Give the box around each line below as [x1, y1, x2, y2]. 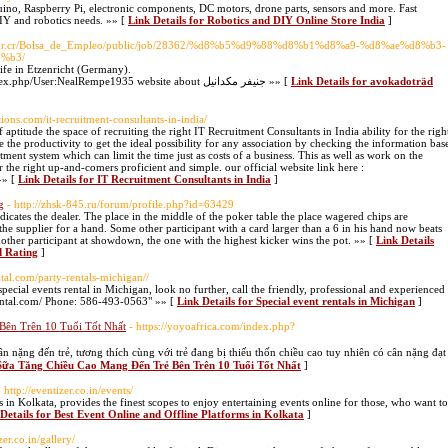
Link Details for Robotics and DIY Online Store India [128, 14, 385, 26]
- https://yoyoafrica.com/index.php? [129, 320, 295, 332]
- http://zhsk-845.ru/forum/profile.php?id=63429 [7, 198, 234, 210]
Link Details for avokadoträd [291, 75, 433, 87]
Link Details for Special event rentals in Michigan [177, 295, 415, 307]
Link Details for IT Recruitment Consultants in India [18, 173, 271, 185]
